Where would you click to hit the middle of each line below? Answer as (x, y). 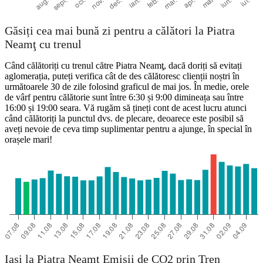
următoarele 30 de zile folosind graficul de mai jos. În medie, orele (127, 87)
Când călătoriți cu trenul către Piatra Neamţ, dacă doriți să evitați (123, 66)
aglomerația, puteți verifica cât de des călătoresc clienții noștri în (122, 76)
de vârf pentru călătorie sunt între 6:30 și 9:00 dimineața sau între (124, 97)
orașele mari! (28, 140)
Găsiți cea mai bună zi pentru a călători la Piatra (120, 30)
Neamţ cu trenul (43, 44)
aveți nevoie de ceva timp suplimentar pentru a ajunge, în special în (128, 129)
